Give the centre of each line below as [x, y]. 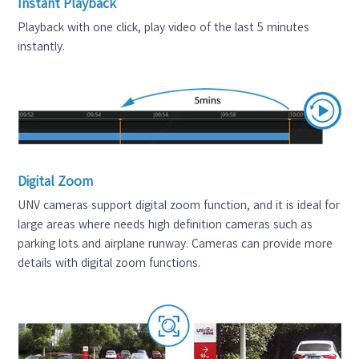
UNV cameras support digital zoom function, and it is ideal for [179, 205]
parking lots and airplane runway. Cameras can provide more [175, 243]
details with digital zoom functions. [109, 262]
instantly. [42, 46]
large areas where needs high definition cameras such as [165, 224]
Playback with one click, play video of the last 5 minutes [164, 27]
